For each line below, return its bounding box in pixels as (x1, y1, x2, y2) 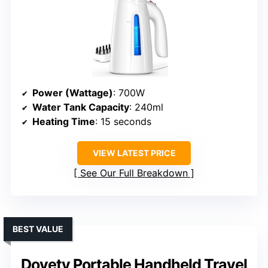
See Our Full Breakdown (80, 167, 188, 179)
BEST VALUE (13, 224, 63, 234)
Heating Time (32, 115, 95, 128)
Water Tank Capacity (32, 101, 129, 114)
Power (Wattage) (32, 87, 113, 99)
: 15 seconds (95, 115, 151, 128)
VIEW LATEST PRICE (92, 148, 176, 159)
